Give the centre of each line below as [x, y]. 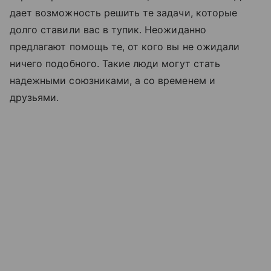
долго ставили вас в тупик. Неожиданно [108, 29]
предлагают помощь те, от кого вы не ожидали [125, 46]
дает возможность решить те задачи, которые [124, 12]
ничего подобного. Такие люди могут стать [115, 63]
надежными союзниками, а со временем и [113, 80]
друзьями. [34, 97]
